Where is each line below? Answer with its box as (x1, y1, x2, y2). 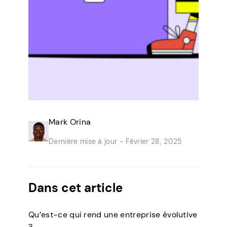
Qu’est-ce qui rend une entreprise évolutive (28, 209, 198, 220)
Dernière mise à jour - (49, 137, 124, 146)
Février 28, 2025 (124, 137, 182, 146)
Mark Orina (49, 117, 91, 127)
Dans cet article (28, 180, 123, 196)
